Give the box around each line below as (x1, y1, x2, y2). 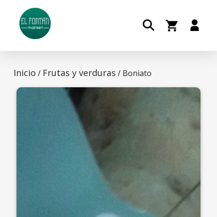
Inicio (14, 67, 36, 78)
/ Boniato (116, 68, 152, 78)
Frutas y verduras (43, 67, 116, 78)
